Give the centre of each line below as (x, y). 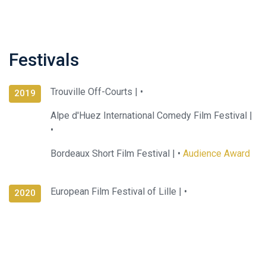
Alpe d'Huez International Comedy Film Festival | (151, 115)
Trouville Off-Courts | (95, 91)
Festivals (44, 59)
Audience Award (216, 153)
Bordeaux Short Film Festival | (114, 153)
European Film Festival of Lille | (117, 191)
